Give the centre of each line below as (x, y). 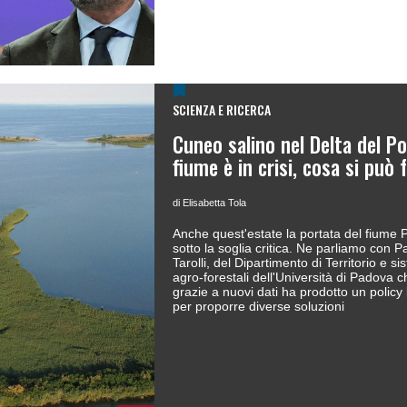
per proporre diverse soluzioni (258, 306)
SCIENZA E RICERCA (222, 109)
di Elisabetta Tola (209, 203)
